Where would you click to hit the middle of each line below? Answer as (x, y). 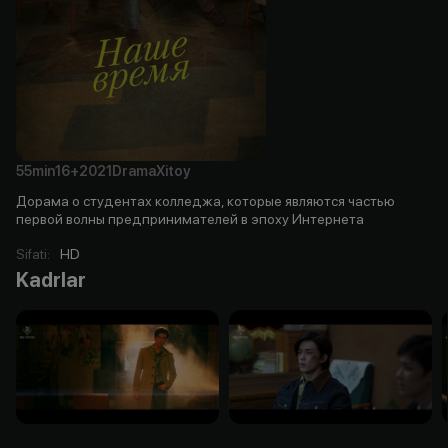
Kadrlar (51, 279)
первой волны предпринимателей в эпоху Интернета (190, 218)
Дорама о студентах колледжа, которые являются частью (205, 200)
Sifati (31, 253)
